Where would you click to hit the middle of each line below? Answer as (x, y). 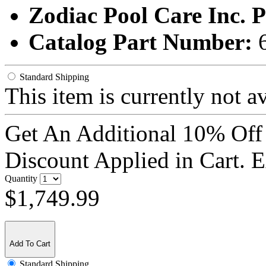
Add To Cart (30, 243)
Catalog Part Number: (143, 42)
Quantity (21, 178)
